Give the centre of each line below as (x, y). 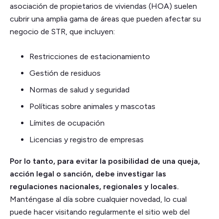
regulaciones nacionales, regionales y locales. (94, 186)
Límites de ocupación (67, 123)
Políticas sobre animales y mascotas (92, 106)
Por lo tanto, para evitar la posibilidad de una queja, (105, 161)
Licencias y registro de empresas (87, 139)
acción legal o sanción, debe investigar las (88, 174)
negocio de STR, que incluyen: (62, 31)
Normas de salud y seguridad (79, 89)
